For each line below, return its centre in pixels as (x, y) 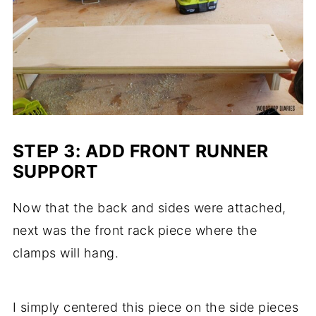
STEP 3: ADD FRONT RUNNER (140, 151)
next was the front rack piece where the (135, 230)
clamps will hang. (66, 253)
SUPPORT (55, 171)
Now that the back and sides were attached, (149, 208)
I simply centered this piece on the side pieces (156, 307)
